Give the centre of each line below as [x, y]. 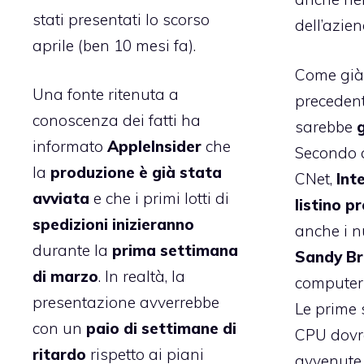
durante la [72, 251]
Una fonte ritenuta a [106, 95]
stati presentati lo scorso [121, 19]
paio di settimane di [159, 329]
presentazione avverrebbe [126, 303]
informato [70, 147]
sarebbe [325, 126]
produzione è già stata [136, 173]
